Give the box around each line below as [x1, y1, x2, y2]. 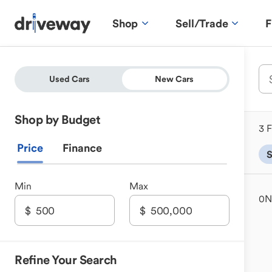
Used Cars [49, 73, 90, 84]
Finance [63, 141, 102, 155]
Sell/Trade [175, 16, 228, 30]
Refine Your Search [15, 252, 117, 268]
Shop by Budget [15, 112, 100, 127]
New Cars [155, 73, 194, 84]
